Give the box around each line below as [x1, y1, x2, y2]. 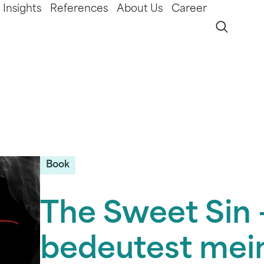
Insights [3, 4, 41, 14]
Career [171, 4, 207, 14]
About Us [117, 4, 163, 14]
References [50, 4, 108, 14]
